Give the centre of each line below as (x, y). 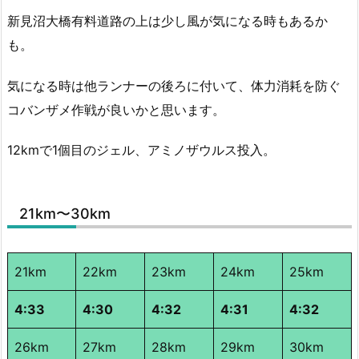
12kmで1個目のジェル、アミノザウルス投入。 (141, 150)
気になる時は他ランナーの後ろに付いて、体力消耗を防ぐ (174, 85)
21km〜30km (65, 214)
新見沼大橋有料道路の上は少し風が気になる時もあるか (167, 20)
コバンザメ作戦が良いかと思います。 (116, 109)
